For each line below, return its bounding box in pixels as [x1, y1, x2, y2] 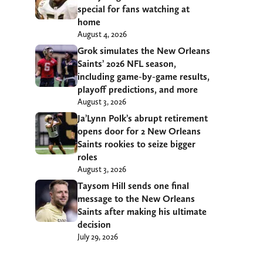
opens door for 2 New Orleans [77, 126, 201, 137]
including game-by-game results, [77, 71, 210, 83]
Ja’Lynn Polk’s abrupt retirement [77, 113, 208, 124]
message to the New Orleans [77, 193, 195, 205]
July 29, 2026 [77, 232, 118, 242]
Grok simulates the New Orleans [77, 45, 210, 57]
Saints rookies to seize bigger [77, 139, 195, 150]
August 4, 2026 [77, 29, 127, 39]
